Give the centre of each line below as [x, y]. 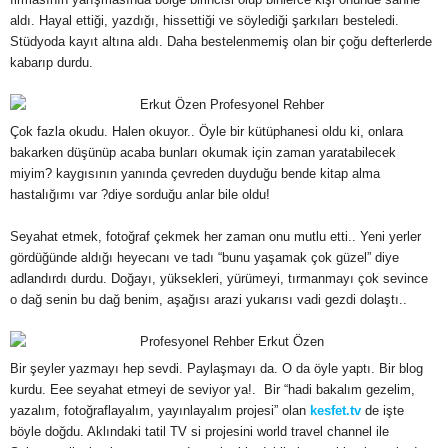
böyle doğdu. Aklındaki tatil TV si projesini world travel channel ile [199, 431]
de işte [382, 410]
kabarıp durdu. [51, 62]
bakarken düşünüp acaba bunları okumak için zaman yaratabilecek [203, 152]
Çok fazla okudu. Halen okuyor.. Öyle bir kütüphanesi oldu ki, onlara [206, 131]
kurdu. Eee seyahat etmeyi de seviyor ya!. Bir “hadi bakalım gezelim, [212, 389]
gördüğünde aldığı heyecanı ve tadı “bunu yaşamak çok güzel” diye [204, 257]
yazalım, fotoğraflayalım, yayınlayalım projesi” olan [160, 410]
